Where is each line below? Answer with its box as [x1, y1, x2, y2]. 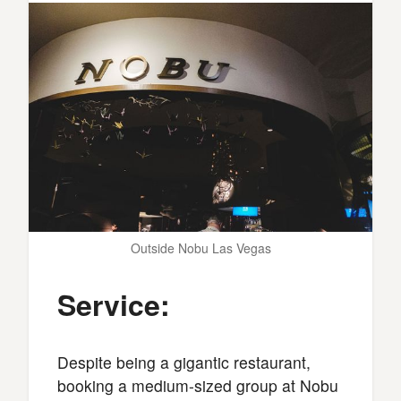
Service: [57, 283, 170, 325]
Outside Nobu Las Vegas [130, 238, 271, 257]
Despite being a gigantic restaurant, [57, 350, 311, 373]
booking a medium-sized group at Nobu [57, 373, 338, 397]
